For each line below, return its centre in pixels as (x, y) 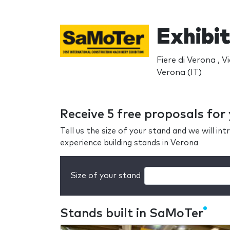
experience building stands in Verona (129, 143)
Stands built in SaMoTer (132, 214)
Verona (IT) (179, 72)
